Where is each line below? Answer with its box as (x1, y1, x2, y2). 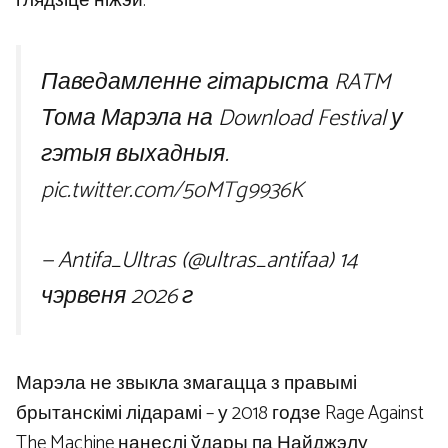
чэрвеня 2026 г (41, 277, 193, 315)
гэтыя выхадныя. (41, 135, 229, 173)
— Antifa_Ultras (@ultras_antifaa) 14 (41, 241, 358, 279)
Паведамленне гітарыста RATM (41, 63, 390, 101)
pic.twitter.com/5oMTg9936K (41, 171, 304, 209)
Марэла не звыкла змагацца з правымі (16, 368, 357, 400)
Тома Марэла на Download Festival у (41, 99, 403, 137)
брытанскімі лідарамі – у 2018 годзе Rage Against (16, 398, 424, 430)
